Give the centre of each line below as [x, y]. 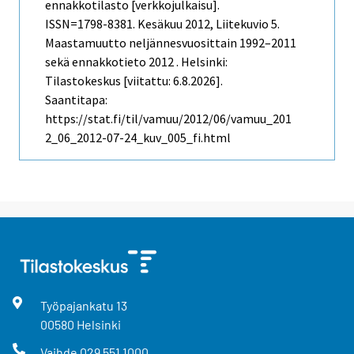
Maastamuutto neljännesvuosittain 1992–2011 [171, 42]
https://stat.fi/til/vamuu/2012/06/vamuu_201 [168, 118]
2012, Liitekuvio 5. [231, 23]
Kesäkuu [160, 23]
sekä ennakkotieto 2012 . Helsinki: [136, 61]
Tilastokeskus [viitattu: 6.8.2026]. [134, 80]
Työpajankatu [78, 305]
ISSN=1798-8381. [91, 23]
